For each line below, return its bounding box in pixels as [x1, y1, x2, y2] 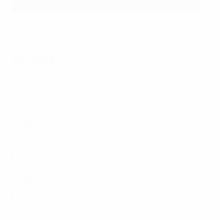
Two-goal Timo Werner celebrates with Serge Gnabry [12, 14, 176, 23]
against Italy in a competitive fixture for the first [20, 118, 189, 129]
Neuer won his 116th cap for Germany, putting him [20, 149, 196, 160]
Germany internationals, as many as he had [20, 204, 174, 215]
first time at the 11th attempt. [20, 86, 122, 97]
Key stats [12, 53, 55, 66]
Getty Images [12, 22, 47, 30]
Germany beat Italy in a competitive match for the [20, 75, 196, 85]
